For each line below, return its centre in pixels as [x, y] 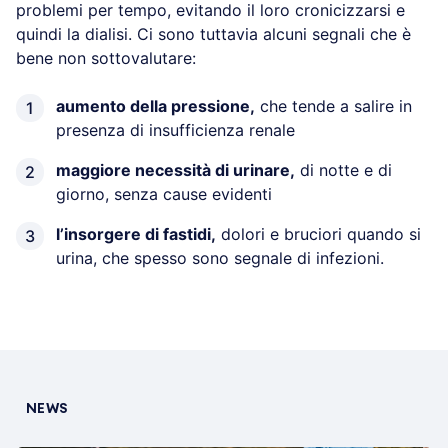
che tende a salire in [333, 106]
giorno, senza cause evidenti [164, 194]
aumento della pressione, [155, 106]
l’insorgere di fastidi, [136, 234]
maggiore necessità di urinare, [175, 170]
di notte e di [343, 170]
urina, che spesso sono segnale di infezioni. [220, 258]
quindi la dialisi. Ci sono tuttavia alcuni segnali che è [213, 34]
